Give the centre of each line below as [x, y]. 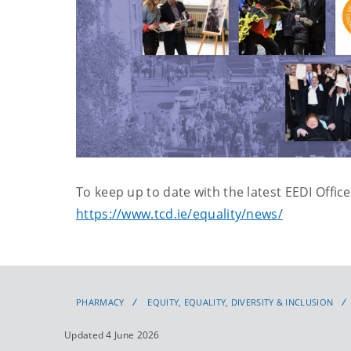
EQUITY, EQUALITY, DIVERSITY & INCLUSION [241, 302]
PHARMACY [100, 302]
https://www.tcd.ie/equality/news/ [179, 213]
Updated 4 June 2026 [112, 335]
